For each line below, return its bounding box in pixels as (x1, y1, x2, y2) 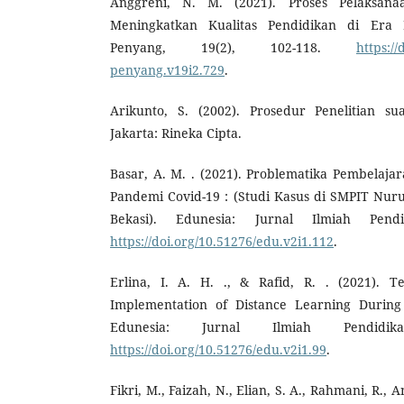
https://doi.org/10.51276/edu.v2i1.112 (110, 232, 334, 250)
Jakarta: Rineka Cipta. (110, 124, 242, 142)
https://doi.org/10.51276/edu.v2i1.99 (110, 340, 326, 358)
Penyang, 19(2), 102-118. (110, 38, 356, 56)
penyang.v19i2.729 (110, 60, 225, 78)
